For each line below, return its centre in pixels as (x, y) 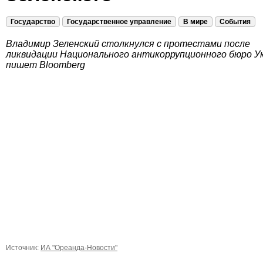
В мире (195, 22)
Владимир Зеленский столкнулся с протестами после (128, 44)
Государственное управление (119, 22)
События (235, 22)
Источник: (23, 248)
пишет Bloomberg (45, 65)
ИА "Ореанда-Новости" (79, 248)
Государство (33, 22)
